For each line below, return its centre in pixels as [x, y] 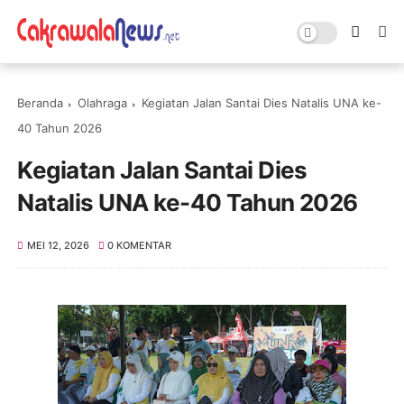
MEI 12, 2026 [58, 245]
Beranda [41, 103]
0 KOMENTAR [140, 245]
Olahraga [103, 103]
